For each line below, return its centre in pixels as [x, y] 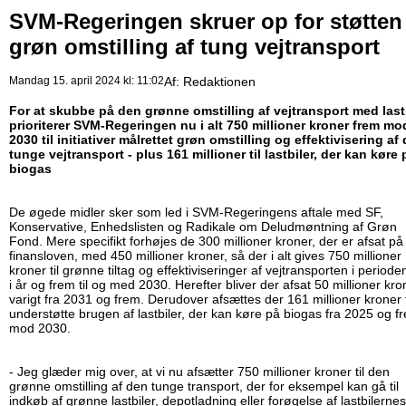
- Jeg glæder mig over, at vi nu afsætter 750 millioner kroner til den [199, 372]
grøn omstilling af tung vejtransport [194, 47]
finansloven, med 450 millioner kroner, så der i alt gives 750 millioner [205, 256]
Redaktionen [219, 82]
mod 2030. [42, 329]
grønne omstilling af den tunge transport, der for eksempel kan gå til [204, 387]
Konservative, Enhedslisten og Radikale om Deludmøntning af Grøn [203, 227]
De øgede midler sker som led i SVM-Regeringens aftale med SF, [196, 213]
